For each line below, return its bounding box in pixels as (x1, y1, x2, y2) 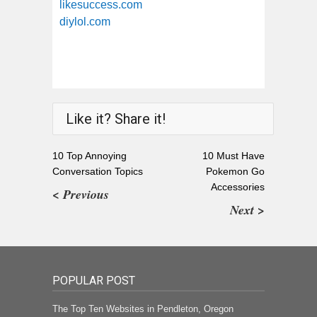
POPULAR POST (52, 273, 135, 287)
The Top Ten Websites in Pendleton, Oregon (52, 303, 234, 314)
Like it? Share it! (66, 110, 166, 127)
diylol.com (59, 15, 110, 28)
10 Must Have (202, 149, 265, 161)
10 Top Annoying (52, 149, 127, 161)
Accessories (211, 180, 265, 192)
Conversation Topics (52, 165, 143, 177)
